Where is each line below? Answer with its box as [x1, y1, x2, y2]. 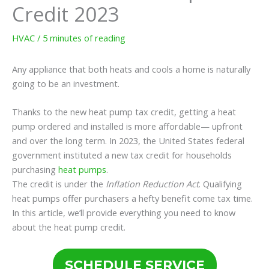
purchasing [12, 163, 58, 176]
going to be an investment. [12, 77, 122, 89]
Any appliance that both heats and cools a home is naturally [12, 62, 250, 75]
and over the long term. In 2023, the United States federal [12, 134, 244, 147]
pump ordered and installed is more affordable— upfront [12, 120, 243, 133]
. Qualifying [199, 178, 242, 190]
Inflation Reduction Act [106, 178, 199, 190]
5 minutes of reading [43, 31, 125, 44]
